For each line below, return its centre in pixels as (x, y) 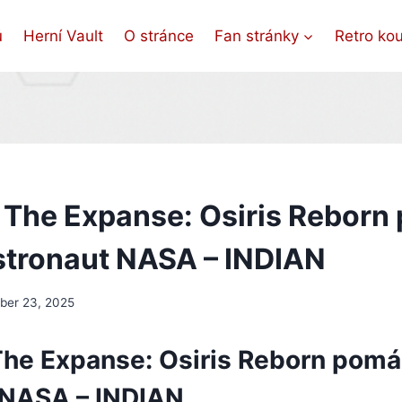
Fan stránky (256, 35)
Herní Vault (64, 35)
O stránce (159, 35)
